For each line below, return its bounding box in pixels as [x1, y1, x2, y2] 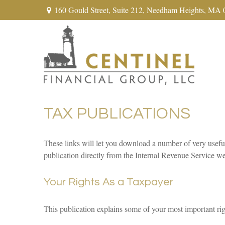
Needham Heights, [146, 5, 206, 15]
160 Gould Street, [54, 5, 113, 15]
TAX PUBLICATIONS [44, 105, 190, 122]
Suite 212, [112, 5, 145, 15]
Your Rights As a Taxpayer [44, 176, 173, 188]
